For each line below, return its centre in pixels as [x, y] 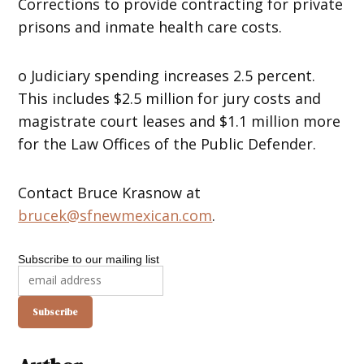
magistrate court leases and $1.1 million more [180, 121]
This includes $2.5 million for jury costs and [170, 98]
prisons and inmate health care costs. [150, 26]
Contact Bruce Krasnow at [110, 192]
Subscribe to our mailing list [89, 259]
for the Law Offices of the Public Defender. [167, 143]
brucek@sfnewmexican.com [115, 215]
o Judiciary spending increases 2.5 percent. [167, 75]
